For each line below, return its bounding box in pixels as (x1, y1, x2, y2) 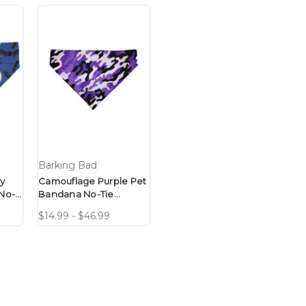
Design (38, 201, 72, 213)
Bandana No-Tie (38, 189, 114, 200)
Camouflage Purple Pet (38, 176, 147, 187)
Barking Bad (38, 159, 97, 172)
